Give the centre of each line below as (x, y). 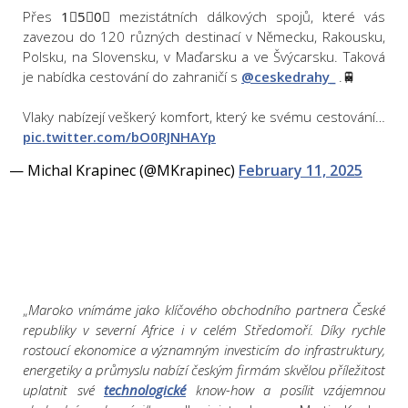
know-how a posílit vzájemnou (286, 390)
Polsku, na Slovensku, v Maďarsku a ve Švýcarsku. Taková (204, 57)
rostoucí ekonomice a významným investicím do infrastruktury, (204, 350)
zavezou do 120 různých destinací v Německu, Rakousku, (204, 37)
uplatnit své (63, 390)
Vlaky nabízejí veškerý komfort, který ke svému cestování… (204, 117)
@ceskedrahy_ (288, 77)
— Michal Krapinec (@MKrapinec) (124, 171)
